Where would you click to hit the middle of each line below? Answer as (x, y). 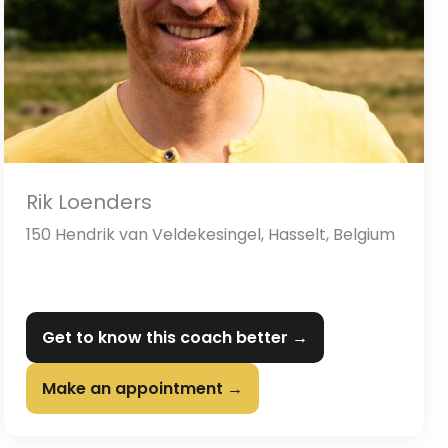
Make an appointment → (142, 389)
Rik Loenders (89, 202)
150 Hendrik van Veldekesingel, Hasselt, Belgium (210, 235)
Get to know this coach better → (175, 338)
